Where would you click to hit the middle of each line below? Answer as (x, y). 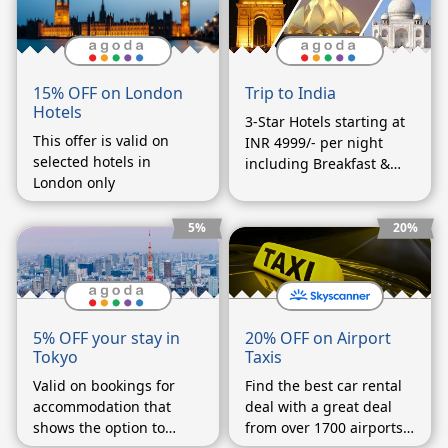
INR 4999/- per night (314, 143)
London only (74, 183)
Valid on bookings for (104, 385)
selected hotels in (92, 162)
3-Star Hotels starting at (325, 122)
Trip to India (290, 93)
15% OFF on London (108, 93)
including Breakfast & (317, 164)
